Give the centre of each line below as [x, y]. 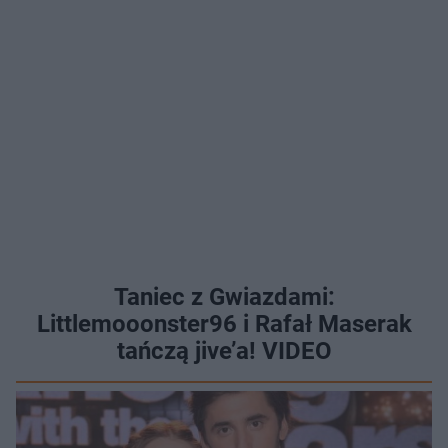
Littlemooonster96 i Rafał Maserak [224, 324]
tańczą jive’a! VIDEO [224, 351]
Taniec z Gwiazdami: [224, 297]
